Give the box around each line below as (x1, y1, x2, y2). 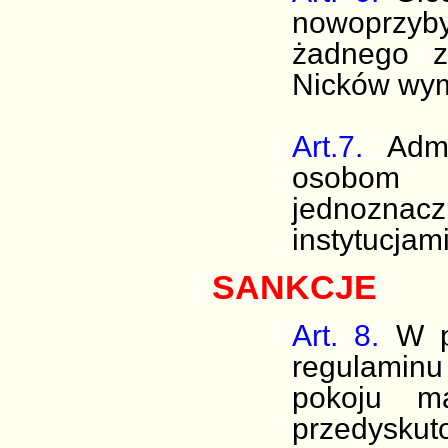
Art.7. (292, 130, 387, 164)
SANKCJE (212, 268, 377, 307)
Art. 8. (292, 319, 380, 353)
